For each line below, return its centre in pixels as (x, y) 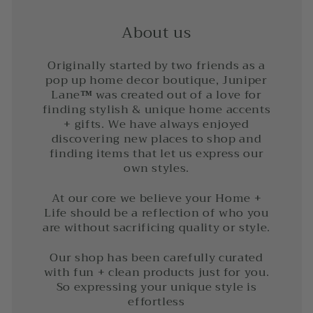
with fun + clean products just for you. (156, 272)
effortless (156, 301)
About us (156, 33)
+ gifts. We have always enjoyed (156, 124)
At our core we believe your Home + (156, 198)
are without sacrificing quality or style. (156, 227)
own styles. (156, 168)
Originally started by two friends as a (156, 66)
